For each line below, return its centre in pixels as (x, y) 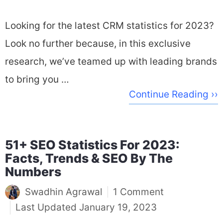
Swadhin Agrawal (64, 192)
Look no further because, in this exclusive (98, 44)
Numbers (33, 172)
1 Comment (138, 192)
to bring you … (37, 79)
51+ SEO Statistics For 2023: (92, 145)
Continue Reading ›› (173, 94)
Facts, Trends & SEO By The (89, 158)
